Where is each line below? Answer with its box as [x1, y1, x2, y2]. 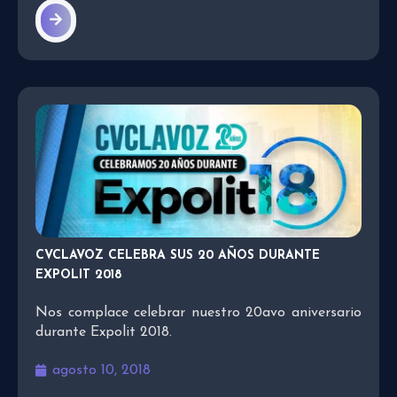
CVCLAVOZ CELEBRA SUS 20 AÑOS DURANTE [35, 248, 320, 262]
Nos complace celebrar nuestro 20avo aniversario [35, 305, 362, 320]
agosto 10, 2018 [52, 362, 151, 378]
